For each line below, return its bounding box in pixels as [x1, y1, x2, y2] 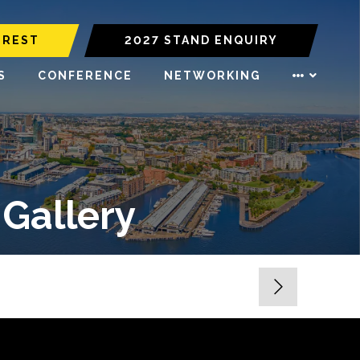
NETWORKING [164, 69, 261, 82]
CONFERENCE [38, 69, 133, 82]
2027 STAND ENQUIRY [125, 34, 278, 47]
